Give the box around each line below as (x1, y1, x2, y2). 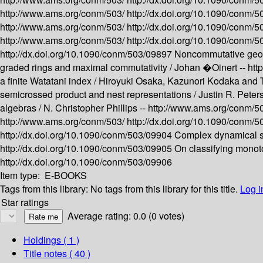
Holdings (23, 233, 61, 247)
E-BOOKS (45, 168, 87, 183)
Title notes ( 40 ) (23, 247, 90, 261)
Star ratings (1, 195, 49, 210)
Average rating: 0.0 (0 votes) (68, 209, 184, 223)
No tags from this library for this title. (90, 182, 238, 196)
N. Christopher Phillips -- (43, 101, 148, 115)
